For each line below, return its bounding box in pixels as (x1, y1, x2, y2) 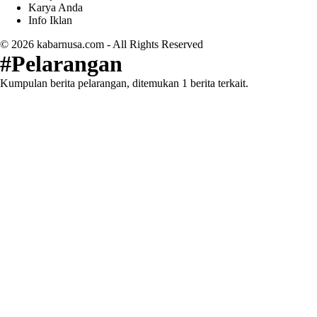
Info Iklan (28, 14, 72, 26)
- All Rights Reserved (104, 38, 203, 50)
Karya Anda (28, 1, 83, 13)
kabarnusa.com (37, 38, 104, 50)
